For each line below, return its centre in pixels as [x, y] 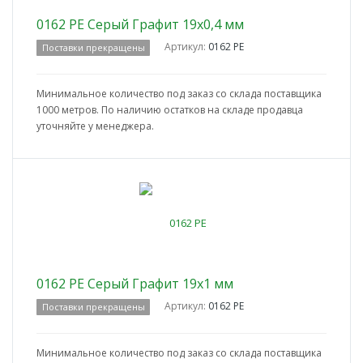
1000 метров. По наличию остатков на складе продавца [170, 110]
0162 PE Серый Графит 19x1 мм [135, 284]
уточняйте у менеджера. [95, 126]
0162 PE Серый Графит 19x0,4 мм [140, 25]
